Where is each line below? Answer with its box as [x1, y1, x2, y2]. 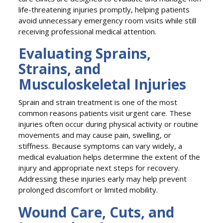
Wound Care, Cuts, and [18, 203, 175, 222]
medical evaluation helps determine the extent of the [18, 152, 201, 162]
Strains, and [18, 59, 101, 79]
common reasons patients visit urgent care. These [18, 108, 192, 118]
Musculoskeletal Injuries [18, 75, 187, 94]
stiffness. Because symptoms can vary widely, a [18, 141, 183, 151]
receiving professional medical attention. [18, 26, 157, 36]
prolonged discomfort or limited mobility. [18, 185, 158, 195]
